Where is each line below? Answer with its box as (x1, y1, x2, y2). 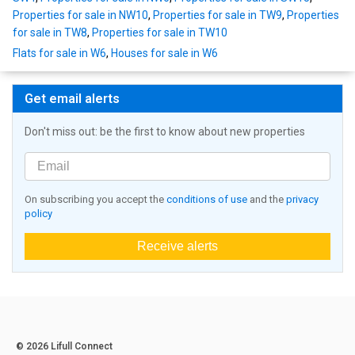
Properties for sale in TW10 (92, 26, 227, 40)
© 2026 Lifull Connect (16, 341, 113, 353)
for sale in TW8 (13, 26, 87, 40)
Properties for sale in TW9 (153, 9, 282, 22)
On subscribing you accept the (25, 193, 166, 206)
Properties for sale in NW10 (13, 9, 148, 22)
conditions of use (166, 193, 247, 206)
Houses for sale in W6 (111, 47, 218, 60)
